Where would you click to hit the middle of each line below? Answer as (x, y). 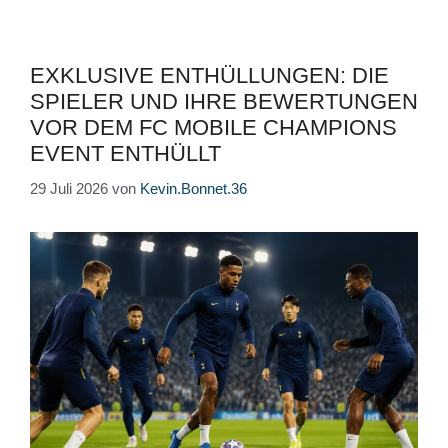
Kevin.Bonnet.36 (193, 188)
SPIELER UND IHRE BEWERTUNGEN (224, 102)
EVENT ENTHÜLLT (125, 154)
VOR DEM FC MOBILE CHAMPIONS (213, 128)
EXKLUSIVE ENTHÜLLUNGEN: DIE (209, 76)
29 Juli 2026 (69, 188)
